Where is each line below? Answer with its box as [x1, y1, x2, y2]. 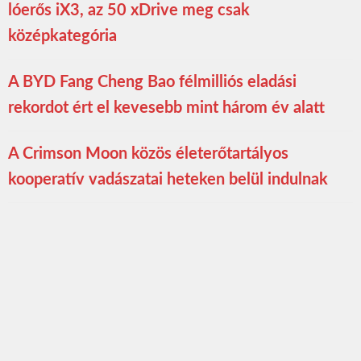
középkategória [8, 27, 117, 44]
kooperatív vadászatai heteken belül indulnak [8, 171, 328, 188]
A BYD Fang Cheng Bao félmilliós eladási [8, 73, 297, 90]
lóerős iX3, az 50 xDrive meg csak [8, 2, 250, 19]
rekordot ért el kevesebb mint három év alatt [8, 99, 325, 116]
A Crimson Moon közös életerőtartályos [8, 145, 288, 162]
